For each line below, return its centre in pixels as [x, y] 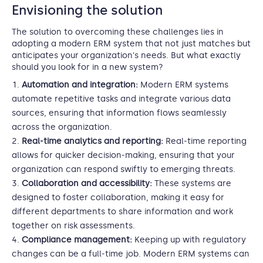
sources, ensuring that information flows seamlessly [119, 113]
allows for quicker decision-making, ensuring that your [123, 155]
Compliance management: [77, 240]
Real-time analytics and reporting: [94, 141]
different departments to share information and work [122, 212]
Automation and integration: [80, 85]
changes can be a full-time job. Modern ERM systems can [131, 254]
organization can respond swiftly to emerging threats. [124, 169]
